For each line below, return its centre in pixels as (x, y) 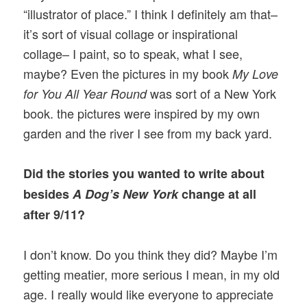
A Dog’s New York (127, 194)
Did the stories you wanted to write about (144, 174)
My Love (256, 73)
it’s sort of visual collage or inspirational (131, 33)
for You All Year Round (85, 93)
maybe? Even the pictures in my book (128, 73)
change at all (219, 194)
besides (48, 194)
